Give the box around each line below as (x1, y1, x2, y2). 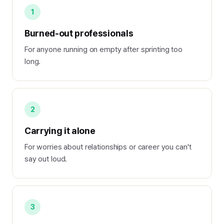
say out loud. (24, 154, 67, 163)
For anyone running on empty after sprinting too (24, 44, 182, 54)
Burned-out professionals (24, 27, 133, 38)
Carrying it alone (24, 125, 95, 136)
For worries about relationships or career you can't (24, 142, 191, 151)
